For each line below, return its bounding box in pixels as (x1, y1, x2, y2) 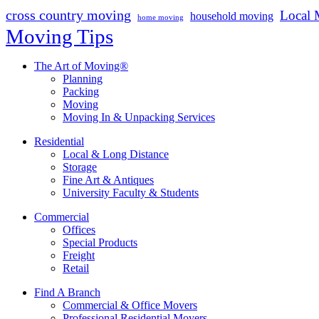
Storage (63, 161, 97, 174)
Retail (63, 262, 89, 275)
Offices (63, 224, 95, 236)
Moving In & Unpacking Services (63, 111, 215, 124)
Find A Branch (34, 286, 100, 299)
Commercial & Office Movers (63, 299, 197, 312)
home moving (137, 14, 184, 22)
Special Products (63, 236, 137, 249)
